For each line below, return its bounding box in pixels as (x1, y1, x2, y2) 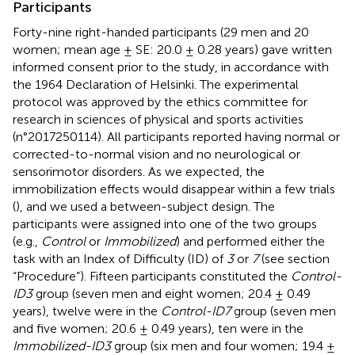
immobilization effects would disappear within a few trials (13, 181, 335, 197)
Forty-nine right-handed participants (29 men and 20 (13, 24, 309, 40)
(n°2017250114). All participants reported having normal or (13, 128, 340, 144)
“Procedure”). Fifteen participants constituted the (13, 268, 291, 284)
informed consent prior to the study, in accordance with (13, 59, 329, 74)
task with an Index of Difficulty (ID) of (13, 250, 227, 266)
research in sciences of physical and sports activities (13, 111, 303, 127)
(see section (258, 250, 330, 266)
